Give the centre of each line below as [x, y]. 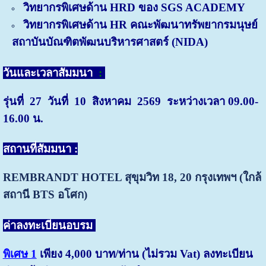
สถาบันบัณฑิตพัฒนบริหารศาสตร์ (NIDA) [110, 42]
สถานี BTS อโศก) [45, 195]
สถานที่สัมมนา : [40, 149]
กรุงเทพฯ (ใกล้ [228, 178]
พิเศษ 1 [20, 254]
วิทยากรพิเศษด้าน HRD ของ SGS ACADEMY [134, 8]
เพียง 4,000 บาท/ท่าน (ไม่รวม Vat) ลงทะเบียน [145, 254]
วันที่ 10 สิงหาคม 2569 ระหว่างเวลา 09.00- [153, 101]
